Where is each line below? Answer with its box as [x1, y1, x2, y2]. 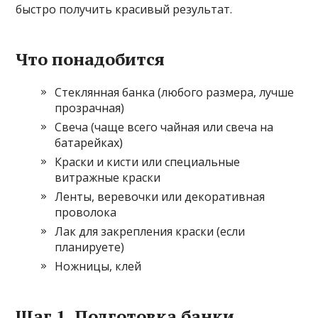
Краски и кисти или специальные [55, 153, 241, 170]
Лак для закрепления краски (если [55, 223, 246, 239]
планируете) [55, 238, 125, 255]
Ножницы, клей [55, 258, 142, 274]
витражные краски [55, 169, 161, 185]
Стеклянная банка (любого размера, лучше [55, 84, 295, 100]
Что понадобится [16, 47, 165, 70]
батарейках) [55, 134, 124, 150]
